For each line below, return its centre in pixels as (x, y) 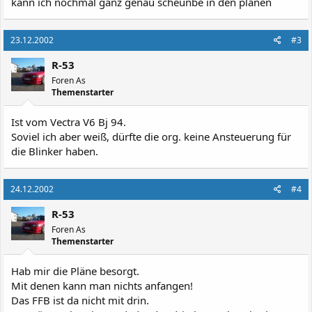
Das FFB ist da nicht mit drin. (80, 300)
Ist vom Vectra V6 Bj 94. (69, 122)
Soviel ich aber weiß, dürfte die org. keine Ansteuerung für (151, 136)
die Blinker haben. (55, 151)
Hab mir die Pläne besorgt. (75, 271)
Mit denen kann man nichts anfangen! (102, 285)
